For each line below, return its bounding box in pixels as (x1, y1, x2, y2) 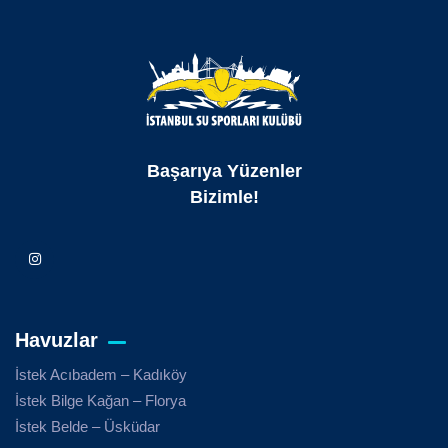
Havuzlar (15, 328, 98, 351)
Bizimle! (189, 186, 259, 207)
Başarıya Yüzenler (146, 160, 302, 181)
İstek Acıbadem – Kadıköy (15, 365, 187, 383)
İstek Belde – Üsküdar (15, 417, 160, 435)
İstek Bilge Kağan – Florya (15, 391, 186, 409)
